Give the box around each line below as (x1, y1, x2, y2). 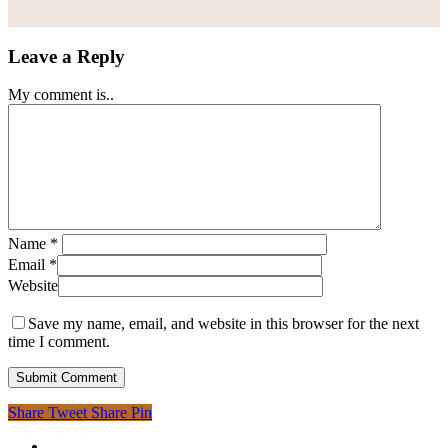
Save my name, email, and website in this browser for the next (28, 315, 419, 333)
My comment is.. (8, 86, 114, 104)
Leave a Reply (8, 45, 125, 67)
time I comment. (8, 333, 110, 351)
